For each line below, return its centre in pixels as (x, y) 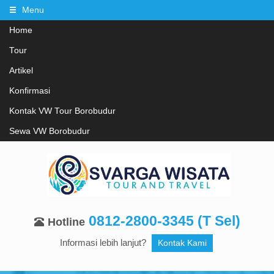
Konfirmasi (30, 91)
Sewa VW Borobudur (50, 131)
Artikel (21, 71)
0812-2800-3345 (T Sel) (164, 221)
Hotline (66, 222)
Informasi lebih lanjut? (104, 243)
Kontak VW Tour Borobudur (62, 111)
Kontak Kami (182, 243)
